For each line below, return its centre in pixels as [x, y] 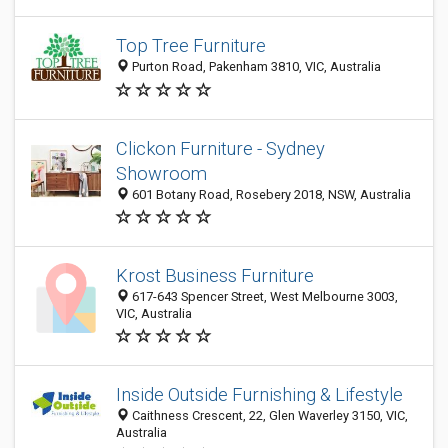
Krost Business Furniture [215, 275]
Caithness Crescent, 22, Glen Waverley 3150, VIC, [268, 415]
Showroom [161, 173]
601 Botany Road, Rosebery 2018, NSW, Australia [270, 194]
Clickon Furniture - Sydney [220, 148]
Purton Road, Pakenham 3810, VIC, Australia [255, 67]
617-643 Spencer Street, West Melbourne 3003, [263, 296]
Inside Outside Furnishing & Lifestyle [259, 394]
